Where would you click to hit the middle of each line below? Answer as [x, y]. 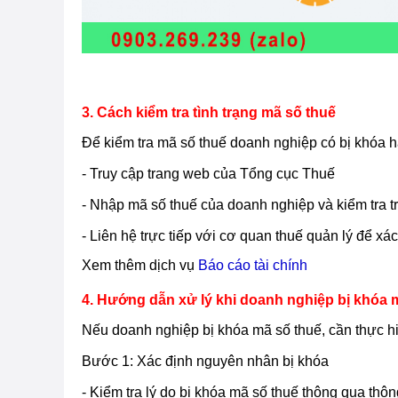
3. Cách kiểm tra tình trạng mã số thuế [209, 112]
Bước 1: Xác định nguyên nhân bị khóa [205, 361]
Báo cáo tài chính [253, 265]
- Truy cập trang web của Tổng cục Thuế [208, 173]
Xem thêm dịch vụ [140, 265]
